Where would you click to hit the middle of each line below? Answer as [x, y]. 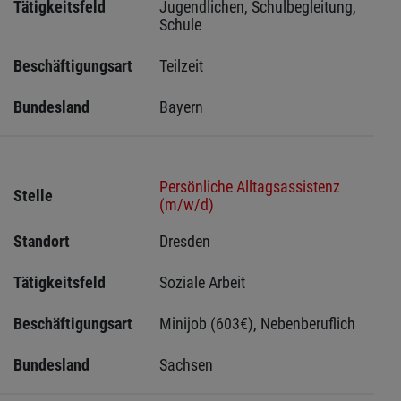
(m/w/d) [187, 205]
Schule [181, 25]
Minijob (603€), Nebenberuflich [258, 324]
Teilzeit [182, 66]
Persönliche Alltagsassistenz [250, 187]
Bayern [182, 107]
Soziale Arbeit [203, 283]
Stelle [33, 196]
